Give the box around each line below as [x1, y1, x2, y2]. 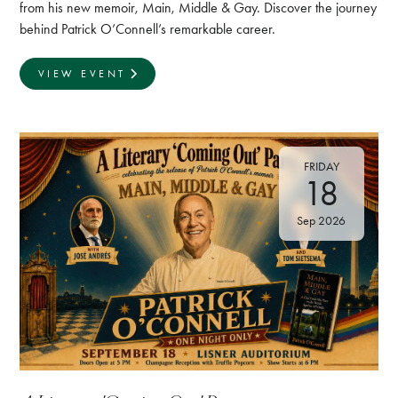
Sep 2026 [297, 213, 346, 229]
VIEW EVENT [37, 68, 126, 81]
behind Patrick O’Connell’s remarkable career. [20, 20, 276, 38]
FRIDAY [303, 159, 339, 175]
